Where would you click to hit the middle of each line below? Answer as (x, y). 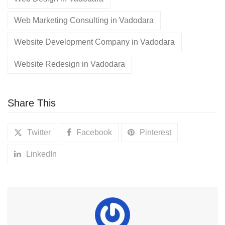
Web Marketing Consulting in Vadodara (84, 21)
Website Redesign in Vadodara (70, 64)
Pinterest (155, 133)
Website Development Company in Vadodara (95, 42)
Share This (32, 103)
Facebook (94, 133)
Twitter (39, 133)
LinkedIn (42, 154)
